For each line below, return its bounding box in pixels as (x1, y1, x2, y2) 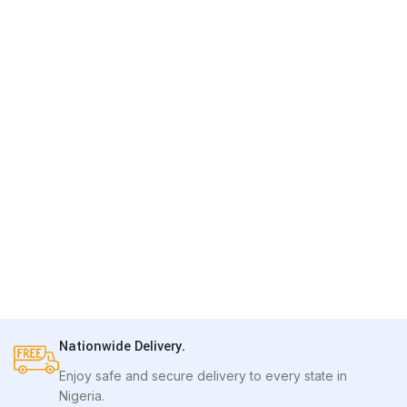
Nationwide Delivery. (59, 336, 185, 356)
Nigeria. (59, 387, 104, 403)
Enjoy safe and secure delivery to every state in (59, 367, 347, 383)
